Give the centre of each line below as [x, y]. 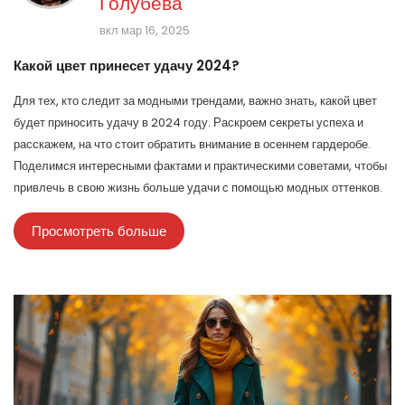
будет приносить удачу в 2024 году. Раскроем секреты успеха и [188, 123]
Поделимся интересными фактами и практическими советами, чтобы [200, 166]
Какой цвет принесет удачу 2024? [127, 66]
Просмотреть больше [99, 231]
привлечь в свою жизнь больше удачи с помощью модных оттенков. [198, 188]
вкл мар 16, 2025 [145, 31]
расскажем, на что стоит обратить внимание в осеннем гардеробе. [192, 145]
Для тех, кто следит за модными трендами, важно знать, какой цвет [195, 101]
